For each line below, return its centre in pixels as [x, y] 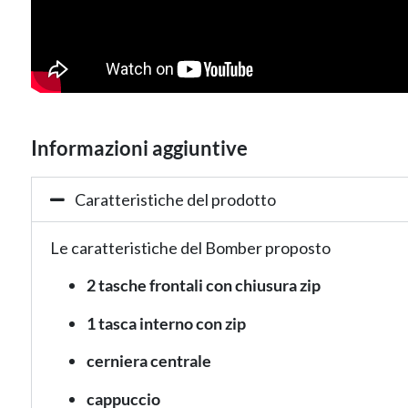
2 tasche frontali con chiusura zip [203, 286]
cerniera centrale [148, 361]
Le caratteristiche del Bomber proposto [190, 247]
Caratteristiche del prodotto [175, 199]
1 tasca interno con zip [166, 323]
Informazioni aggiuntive [139, 148]
